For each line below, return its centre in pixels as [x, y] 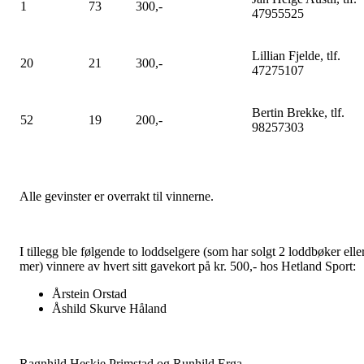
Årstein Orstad [89, 294]
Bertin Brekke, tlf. [298, 113]
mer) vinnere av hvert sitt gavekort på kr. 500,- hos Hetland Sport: [188, 266]
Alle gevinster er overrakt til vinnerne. [117, 196]
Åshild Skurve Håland [109, 308]
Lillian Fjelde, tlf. [296, 56]
